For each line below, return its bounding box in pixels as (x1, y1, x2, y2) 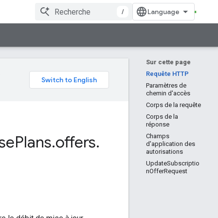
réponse (146, 121, 169, 128)
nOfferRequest (146, 167, 187, 175)
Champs (146, 132, 169, 140)
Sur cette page (146, 58, 191, 66)
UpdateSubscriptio (146, 160, 200, 167)
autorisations (146, 148, 183, 155)
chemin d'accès (146, 90, 190, 97)
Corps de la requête (146, 101, 201, 109)
